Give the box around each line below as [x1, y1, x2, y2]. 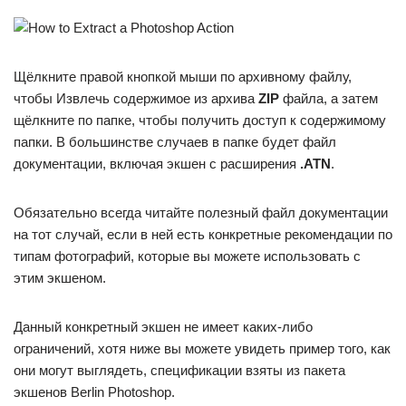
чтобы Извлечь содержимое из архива [14, 91, 258, 107]
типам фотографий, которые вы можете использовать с [14, 248, 361, 265]
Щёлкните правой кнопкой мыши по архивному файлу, [14, 69, 352, 85]
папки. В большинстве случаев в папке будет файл [14, 134, 336, 150]
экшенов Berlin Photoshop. [14, 384, 175, 401]
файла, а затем [279, 91, 378, 107]
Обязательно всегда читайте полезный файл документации [14, 205, 388, 221]
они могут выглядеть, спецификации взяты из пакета [14, 362, 345, 379]
